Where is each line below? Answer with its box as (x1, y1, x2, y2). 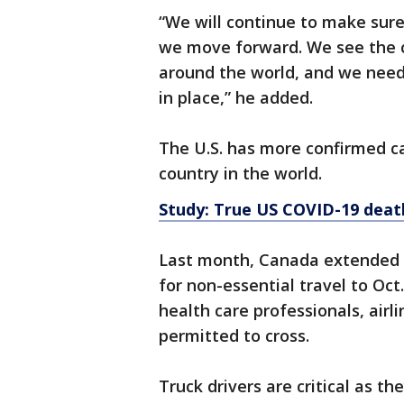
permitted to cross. (159, 325, 314, 346)
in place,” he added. (159, 87, 313, 108)
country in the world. (159, 162, 322, 184)
